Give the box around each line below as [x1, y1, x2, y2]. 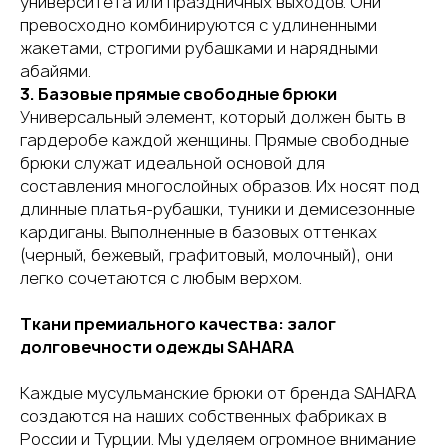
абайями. [20, 60, 91, 82]
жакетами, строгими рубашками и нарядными [20, 37, 378, 59]
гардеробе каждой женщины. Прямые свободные [20, 129, 409, 151]
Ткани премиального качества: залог [20, 313, 336, 335]
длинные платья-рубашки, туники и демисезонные [20, 198, 415, 220]
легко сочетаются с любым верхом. [20, 267, 302, 289]
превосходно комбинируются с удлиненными [20, 14, 377, 36]
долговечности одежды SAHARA [20, 336, 294, 358]
